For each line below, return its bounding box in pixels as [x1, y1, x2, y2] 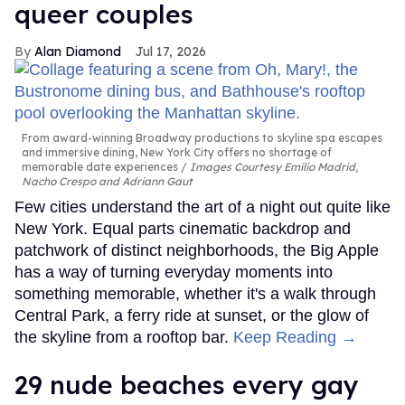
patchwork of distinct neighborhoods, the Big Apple [14, 241, 379, 260]
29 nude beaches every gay [14, 369, 359, 401]
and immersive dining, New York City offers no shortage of [22, 146, 332, 160]
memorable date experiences [22, 160, 178, 174]
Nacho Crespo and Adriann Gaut [22, 174, 193, 189]
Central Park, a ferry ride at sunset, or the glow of [14, 306, 369, 325]
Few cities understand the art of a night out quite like [14, 198, 391, 217]
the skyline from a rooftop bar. [14, 328, 233, 347]
